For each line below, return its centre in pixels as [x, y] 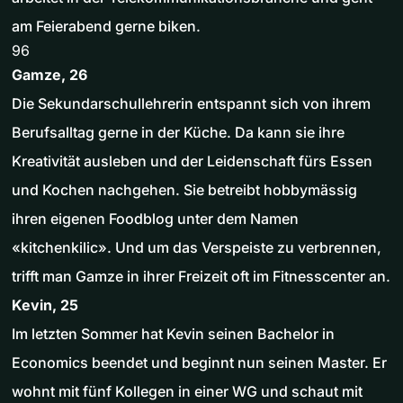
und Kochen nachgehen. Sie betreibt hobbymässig [184, 190]
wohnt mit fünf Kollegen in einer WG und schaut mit [187, 392]
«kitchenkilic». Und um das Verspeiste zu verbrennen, [197, 248]
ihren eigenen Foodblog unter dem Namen [155, 219]
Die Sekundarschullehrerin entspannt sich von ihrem [191, 104]
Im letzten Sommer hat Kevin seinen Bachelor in [173, 334]
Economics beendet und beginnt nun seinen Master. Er [199, 363]
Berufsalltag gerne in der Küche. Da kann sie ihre [178, 133]
